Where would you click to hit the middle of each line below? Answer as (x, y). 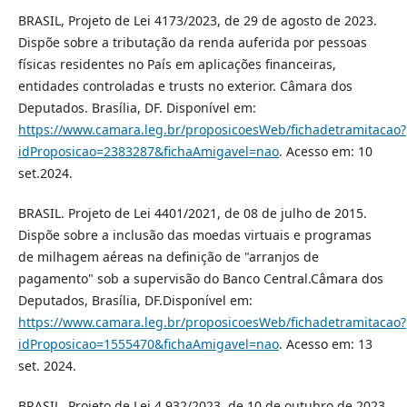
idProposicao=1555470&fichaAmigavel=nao (148, 344)
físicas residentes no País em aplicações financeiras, (177, 65)
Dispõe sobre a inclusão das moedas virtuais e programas (194, 235)
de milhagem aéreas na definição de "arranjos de (168, 257)
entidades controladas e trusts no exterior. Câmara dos (185, 86)
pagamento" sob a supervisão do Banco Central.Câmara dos (200, 279)
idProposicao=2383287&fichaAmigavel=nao (148, 152)
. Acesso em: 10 (325, 152)
